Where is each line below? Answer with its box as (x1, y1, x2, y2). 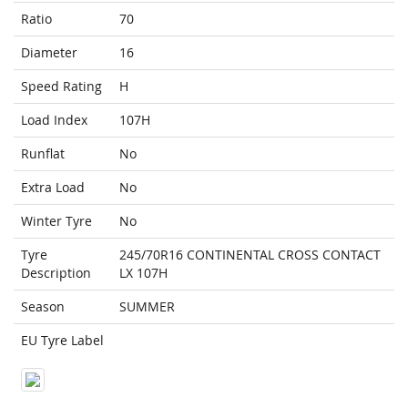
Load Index (21, 111, 87, 129)
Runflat (21, 145, 65, 163)
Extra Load (21, 178, 85, 197)
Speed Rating (21, 77, 102, 96)
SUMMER (119, 298, 175, 316)
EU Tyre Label (21, 331, 104, 350)
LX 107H (119, 264, 168, 282)
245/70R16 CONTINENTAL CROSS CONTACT (119, 246, 381, 264)
